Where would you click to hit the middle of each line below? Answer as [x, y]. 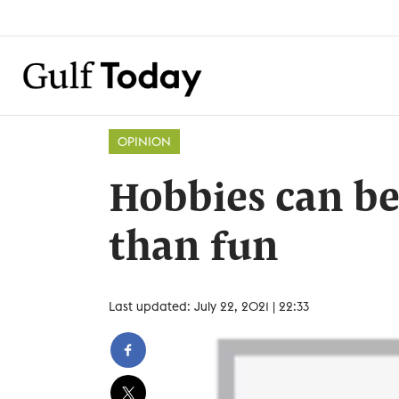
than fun [194, 249]
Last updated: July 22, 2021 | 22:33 [209, 306]
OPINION [144, 142]
